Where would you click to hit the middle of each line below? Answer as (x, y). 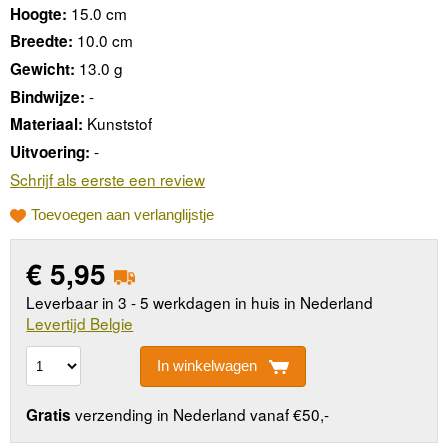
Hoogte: (38, 13)
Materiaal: (46, 124)
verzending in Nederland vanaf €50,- (200, 414)
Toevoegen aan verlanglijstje (122, 215)
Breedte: (41, 41)
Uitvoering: (50, 152)
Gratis (49, 415)
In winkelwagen (206, 366)
